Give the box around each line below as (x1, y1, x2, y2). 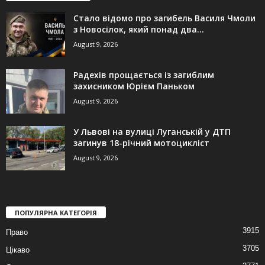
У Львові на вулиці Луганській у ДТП (73, 125, 231, 137)
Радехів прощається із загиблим (73, 69, 214, 80)
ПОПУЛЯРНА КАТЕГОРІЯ (15, 208, 97, 217)
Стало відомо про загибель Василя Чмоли (73, 12, 256, 24)
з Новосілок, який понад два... (73, 23, 204, 35)
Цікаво (6, 245, 30, 254)
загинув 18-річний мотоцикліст (73, 137, 209, 148)
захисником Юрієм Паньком (73, 80, 195, 92)
